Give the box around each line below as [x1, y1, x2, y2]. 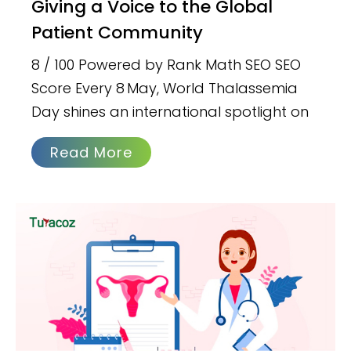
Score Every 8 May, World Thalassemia [31, 78, 299, 99]
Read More [50, 143, 133, 163]
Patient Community [31, 20, 204, 45]
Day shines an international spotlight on [31, 102, 309, 122]
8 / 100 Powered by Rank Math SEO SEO [31, 55, 302, 75]
